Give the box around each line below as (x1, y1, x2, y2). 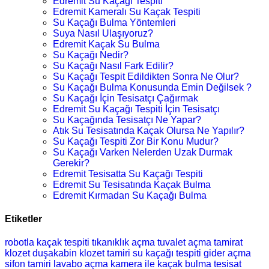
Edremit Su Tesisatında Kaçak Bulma (53, 179, 211, 190)
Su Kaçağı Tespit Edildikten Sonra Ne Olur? (53, 71, 239, 82)
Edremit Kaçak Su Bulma (53, 38, 160, 49)
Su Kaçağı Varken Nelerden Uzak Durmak (53, 147, 232, 157)
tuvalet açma (157, 237, 211, 248)
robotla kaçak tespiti (5, 237, 89, 248)
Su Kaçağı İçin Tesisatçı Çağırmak (53, 92, 198, 103)
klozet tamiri (79, 248, 130, 259)
